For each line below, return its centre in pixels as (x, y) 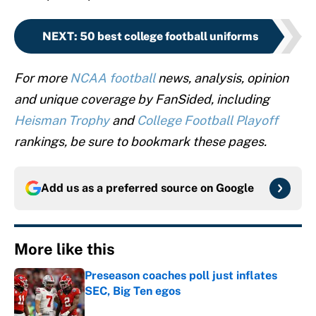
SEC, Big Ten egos (133, 291)
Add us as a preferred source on (128, 188)
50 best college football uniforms (169, 37)
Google (235, 188)
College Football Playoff (207, 121)
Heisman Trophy (62, 121)
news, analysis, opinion (222, 78)
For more (42, 78)
